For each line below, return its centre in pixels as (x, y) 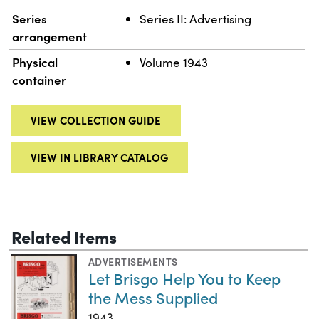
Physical (35, 62)
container (40, 80)
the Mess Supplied (153, 298)
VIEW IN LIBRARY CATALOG (100, 157)
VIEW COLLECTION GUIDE (96, 120)
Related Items (64, 236)
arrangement (50, 37)
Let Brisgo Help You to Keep (184, 278)
